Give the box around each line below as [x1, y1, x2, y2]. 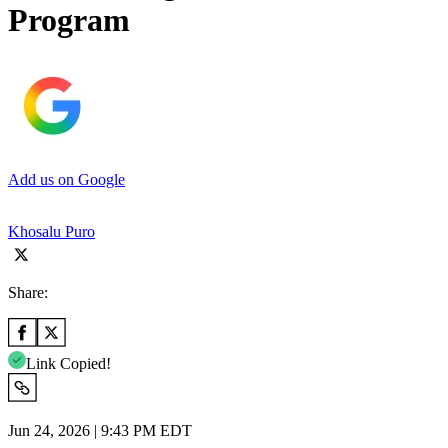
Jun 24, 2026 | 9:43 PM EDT [8, 421, 192, 439]
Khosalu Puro [8, 222, 95, 240]
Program [8, 2, 130, 39]
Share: [8, 283, 48, 301]
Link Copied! [26, 354, 111, 372]
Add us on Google [8, 170, 125, 188]
